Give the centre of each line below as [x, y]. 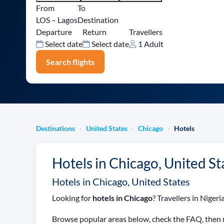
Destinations [55, 128]
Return [94, 32]
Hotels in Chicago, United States [121, 181]
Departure [54, 32]
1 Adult [150, 44]
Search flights [70, 61]
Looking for [72, 197]
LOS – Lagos [57, 20]
